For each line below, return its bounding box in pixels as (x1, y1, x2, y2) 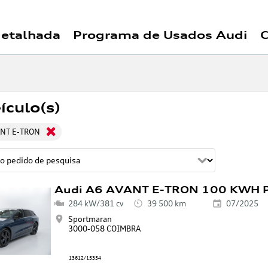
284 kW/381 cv (68, 199, 123, 209)
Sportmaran (68, 214, 112, 224)
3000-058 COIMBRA (68, 224, 141, 234)
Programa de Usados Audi (73, 28, 248, 41)
